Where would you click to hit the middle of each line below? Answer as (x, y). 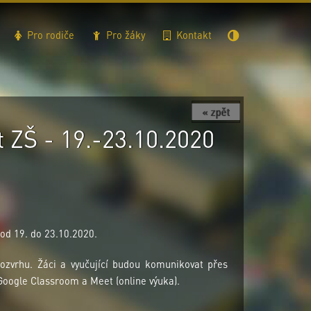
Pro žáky (124, 35)
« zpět (216, 112)
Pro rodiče (49, 35)
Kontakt (193, 35)
